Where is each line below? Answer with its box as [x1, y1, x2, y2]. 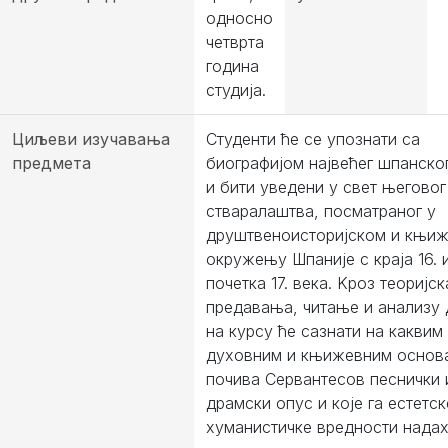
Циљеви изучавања [12, 129, 170, 149]
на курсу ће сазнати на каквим [206, 321, 443, 341]
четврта [206, 32, 264, 52]
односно [206, 8, 273, 28]
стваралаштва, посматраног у [206, 201, 436, 221]
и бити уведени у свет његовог [206, 177, 446, 197]
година [206, 56, 259, 76]
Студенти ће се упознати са [206, 129, 420, 149]
